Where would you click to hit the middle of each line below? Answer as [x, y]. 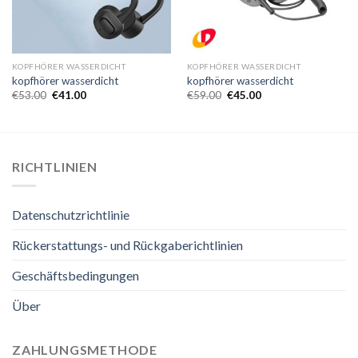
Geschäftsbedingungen [76, 276]
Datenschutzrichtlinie [71, 215]
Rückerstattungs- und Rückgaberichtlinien [127, 245]
